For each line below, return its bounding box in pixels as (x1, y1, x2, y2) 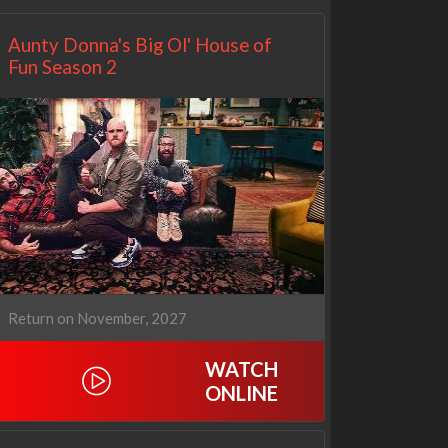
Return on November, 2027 (8, 308, 187, 327)
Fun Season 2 (8, 54, 117, 78)
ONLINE (205, 380, 279, 405)
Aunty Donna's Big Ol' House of (8, 32, 272, 56)
